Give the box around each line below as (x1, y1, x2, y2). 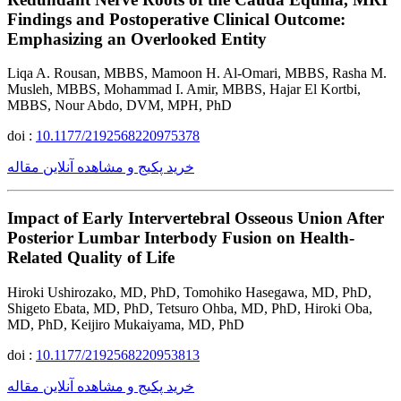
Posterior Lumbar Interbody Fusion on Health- (7, 227, 354, 247)
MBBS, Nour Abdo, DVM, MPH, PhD (7, 98, 232, 114)
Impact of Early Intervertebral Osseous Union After (7, 208, 384, 227)
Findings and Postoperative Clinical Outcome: (7, 9, 346, 29)
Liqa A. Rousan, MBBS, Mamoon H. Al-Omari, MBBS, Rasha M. (7, 65, 387, 81)
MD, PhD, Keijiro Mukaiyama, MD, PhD (7, 316, 244, 332)
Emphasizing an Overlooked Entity (7, 29, 267, 48)
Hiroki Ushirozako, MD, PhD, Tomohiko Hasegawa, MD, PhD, (7, 284, 371, 300)
